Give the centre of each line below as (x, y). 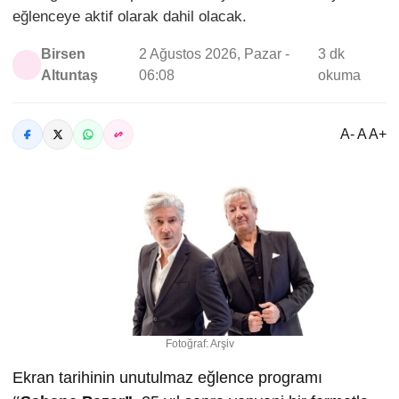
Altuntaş (70, 75)
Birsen (64, 53)
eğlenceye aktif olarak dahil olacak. (130, 16)
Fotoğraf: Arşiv (199, 343)
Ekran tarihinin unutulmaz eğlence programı (167, 377)
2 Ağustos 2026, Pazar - (215, 53)
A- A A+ (363, 134)
